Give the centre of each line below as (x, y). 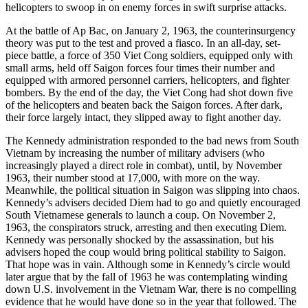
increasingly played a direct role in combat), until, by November (144, 165)
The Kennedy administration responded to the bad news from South (152, 140)
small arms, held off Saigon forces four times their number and (140, 67)
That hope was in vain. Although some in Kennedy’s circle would (148, 264)
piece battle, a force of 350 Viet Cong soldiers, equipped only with (149, 55)
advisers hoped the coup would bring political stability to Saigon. (146, 252)
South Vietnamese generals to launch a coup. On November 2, (141, 214)
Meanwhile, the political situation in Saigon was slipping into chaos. (153, 190)
